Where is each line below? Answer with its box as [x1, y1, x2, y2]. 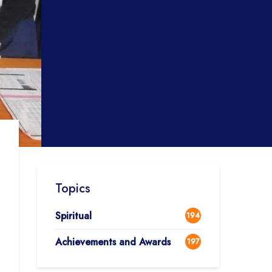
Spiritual [55, 209, 92, 223]
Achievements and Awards [55, 235, 171, 249]
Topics [55, 180, 90, 197]
